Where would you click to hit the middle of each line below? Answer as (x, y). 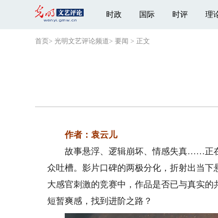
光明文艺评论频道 (82, 41)
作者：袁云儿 (91, 135)
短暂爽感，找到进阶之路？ (100, 201)
